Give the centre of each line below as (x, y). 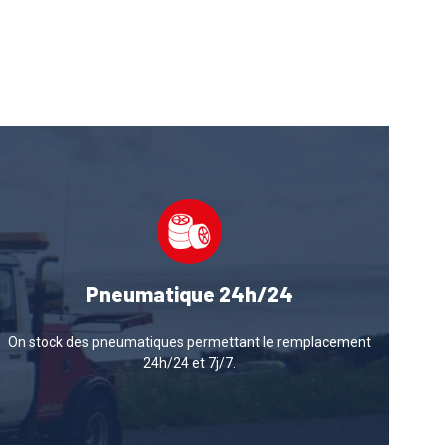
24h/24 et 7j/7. (190, 362)
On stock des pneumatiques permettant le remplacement (190, 341)
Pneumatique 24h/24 (190, 293)
